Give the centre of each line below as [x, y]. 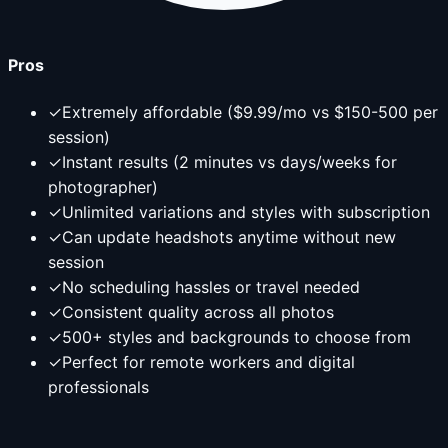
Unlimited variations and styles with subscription [246, 211]
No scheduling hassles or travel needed [211, 286]
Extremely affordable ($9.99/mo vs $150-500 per [250, 111]
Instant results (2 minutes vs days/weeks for [229, 161]
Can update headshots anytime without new [229, 236]
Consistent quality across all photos [198, 311]
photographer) [103, 186]
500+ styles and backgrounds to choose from [236, 336]
